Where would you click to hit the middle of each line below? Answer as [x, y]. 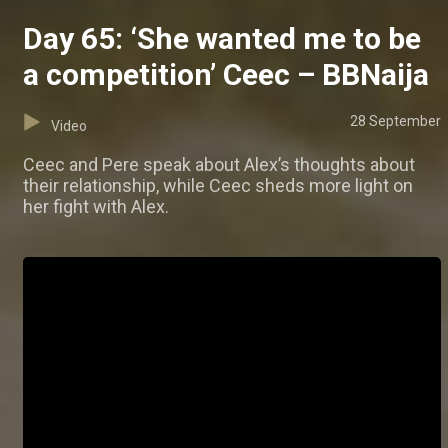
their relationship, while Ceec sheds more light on [218, 186]
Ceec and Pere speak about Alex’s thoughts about [219, 165]
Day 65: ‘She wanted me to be [222, 39]
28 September [395, 121]
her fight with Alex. [96, 207]
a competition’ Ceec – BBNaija [226, 75]
